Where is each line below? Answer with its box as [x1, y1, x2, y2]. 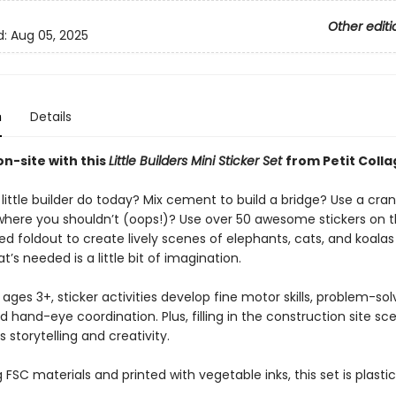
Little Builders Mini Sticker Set [108, 152, 286, 170]
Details [29, 108, 72, 126]
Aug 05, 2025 [10, 27, 88, 45]
